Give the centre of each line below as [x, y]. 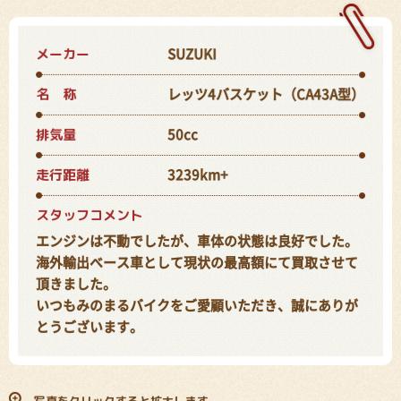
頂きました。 [76, 285]
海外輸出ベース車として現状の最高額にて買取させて [197, 263]
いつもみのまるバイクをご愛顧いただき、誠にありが [196, 306]
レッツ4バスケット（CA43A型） [266, 95]
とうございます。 [89, 328]
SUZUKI [192, 55]
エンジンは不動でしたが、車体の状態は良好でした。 [197, 242]
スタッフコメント [90, 216]
